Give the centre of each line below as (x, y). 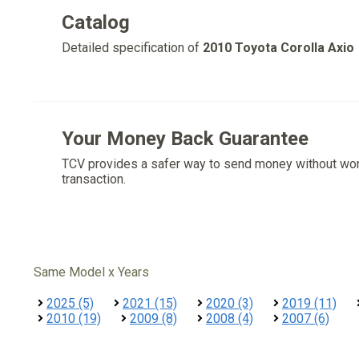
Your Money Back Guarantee (185, 139)
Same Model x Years (91, 272)
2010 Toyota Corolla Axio (278, 48)
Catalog (96, 22)
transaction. (94, 179)
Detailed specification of (132, 48)
